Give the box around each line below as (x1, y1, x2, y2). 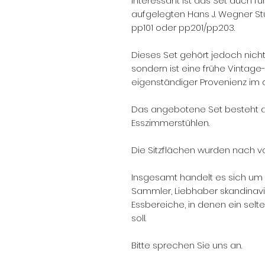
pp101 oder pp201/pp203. (131, 21, 235, 34)
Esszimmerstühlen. (131, 117, 209, 129)
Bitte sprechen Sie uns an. (131, 239, 242, 251)
